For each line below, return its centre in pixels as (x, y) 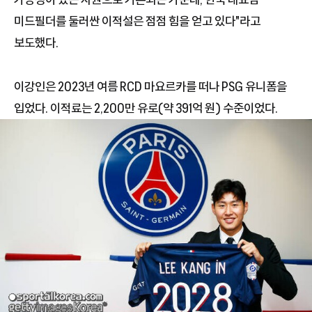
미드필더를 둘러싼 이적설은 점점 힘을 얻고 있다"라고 (137, 21)
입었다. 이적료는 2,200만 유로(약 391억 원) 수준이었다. (146, 108)
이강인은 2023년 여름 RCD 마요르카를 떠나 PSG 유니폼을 (150, 86)
